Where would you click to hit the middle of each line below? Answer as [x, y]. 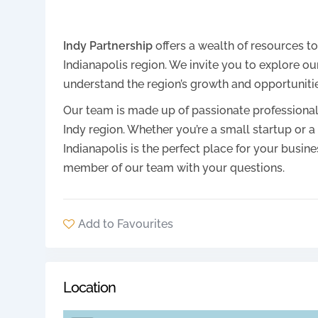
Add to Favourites [126, 224]
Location [89, 288]
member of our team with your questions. [174, 168]
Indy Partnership [108, 45]
